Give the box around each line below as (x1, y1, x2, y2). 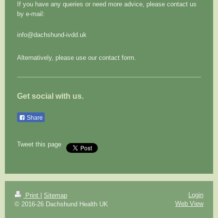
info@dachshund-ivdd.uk (17, 31, 87, 39)
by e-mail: (17, 10, 45, 18)
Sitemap (44, 191, 67, 199)
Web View (175, 200, 203, 207)
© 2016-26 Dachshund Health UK (15, 200, 108, 208)
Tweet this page (17, 140, 61, 148)
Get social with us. (17, 91, 84, 100)
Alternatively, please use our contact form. (17, 54, 136, 61)
